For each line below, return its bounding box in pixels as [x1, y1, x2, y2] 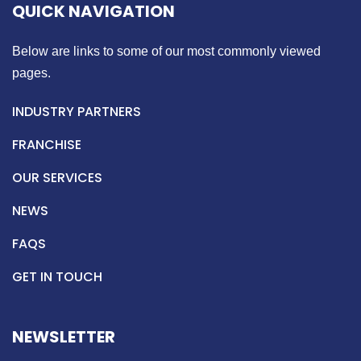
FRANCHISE [12, 135, 81, 154]
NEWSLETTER [12, 325, 115, 348]
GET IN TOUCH [12, 267, 102, 286]
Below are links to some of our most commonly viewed [12, 44, 321, 58]
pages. [12, 65, 51, 80]
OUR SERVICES [12, 168, 102, 187]
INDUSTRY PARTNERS [12, 102, 141, 121]
